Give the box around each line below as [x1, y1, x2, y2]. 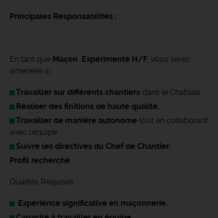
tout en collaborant [137, 116, 208, 125]
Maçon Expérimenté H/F [53, 54, 147, 64]
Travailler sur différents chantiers [16, 88, 140, 97]
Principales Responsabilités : [10, 12, 117, 21]
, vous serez [147, 54, 190, 64]
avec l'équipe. [10, 127, 58, 137]
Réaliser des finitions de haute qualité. [16, 102, 160, 111]
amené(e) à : [10, 66, 53, 75]
